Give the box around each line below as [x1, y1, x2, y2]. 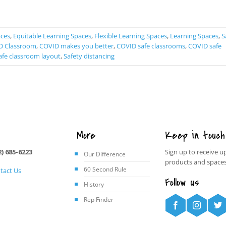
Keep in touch [164, 127, 225, 143]
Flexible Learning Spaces [94, 31, 167, 40]
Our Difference [83, 149, 126, 158]
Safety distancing [64, 51, 115, 61]
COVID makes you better [39, 41, 114, 50]
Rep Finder [83, 195, 114, 204]
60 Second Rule [83, 164, 127, 174]
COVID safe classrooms [117, 41, 185, 50]
